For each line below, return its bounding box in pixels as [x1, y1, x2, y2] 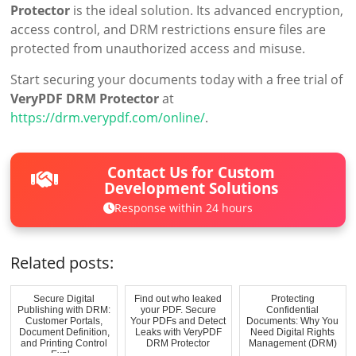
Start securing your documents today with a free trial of [10, 71, 343, 89]
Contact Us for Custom [107, 161, 276, 183]
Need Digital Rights [250, 326, 335, 338]
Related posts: [10, 251, 114, 273]
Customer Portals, [25, 315, 103, 327]
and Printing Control [21, 337, 108, 349]
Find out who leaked [134, 292, 222, 304]
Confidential [266, 304, 319, 315]
